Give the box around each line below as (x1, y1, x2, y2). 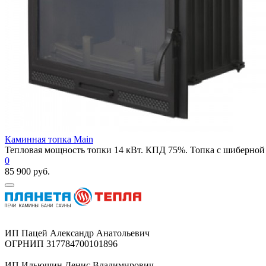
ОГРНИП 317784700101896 (5, 238, 118, 249)
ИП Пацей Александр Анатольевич (5, 227, 150, 238)
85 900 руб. (5, 166, 50, 176)
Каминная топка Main (5, 134, 93, 144)
